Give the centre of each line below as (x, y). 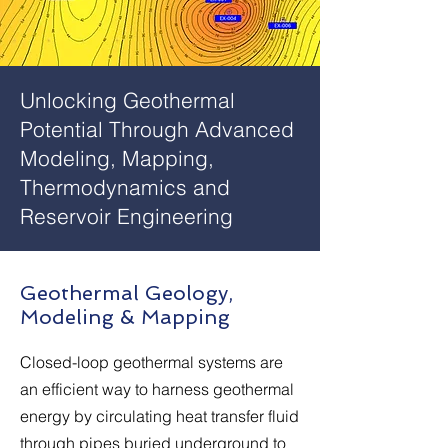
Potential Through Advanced (157, 129)
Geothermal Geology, (126, 293)
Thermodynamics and (125, 187)
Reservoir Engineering (126, 216)
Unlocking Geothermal (127, 100)
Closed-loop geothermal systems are (151, 362)
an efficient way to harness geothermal (157, 389)
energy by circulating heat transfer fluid (159, 416)
